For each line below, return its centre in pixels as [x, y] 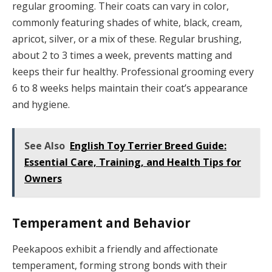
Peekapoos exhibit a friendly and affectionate [115, 249]
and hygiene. [41, 105]
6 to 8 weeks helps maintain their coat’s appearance [130, 88]
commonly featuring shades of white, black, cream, [127, 23]
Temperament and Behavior [101, 223]
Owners [43, 179]
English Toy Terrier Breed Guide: [148, 146]
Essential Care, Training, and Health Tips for [133, 162]
